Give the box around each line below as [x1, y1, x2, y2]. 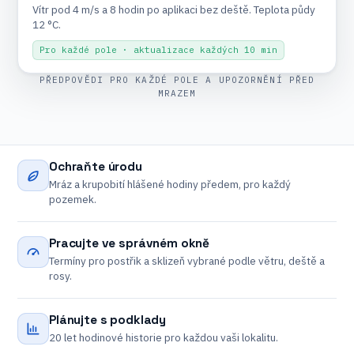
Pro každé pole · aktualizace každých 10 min [40, 44, 277, 55]
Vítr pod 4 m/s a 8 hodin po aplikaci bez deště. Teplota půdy [32, 2, 315, 17]
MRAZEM [157, 88, 197, 99]
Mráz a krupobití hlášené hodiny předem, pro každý [49, 177, 291, 191]
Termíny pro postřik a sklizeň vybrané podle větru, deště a [49, 254, 325, 268]
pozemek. [49, 192, 96, 206]
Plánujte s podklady [49, 312, 167, 328]
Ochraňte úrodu [49, 159, 142, 175]
